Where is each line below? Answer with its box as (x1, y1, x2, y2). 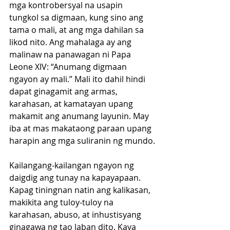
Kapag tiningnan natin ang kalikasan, (9, 184, 152, 196)
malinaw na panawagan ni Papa (9, 49, 133, 61)
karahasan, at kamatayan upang (9, 98, 135, 110)
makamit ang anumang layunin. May (9, 110, 151, 122)
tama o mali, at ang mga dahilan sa (9, 24, 146, 36)
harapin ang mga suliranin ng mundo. (9, 135, 155, 147)
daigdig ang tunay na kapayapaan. (9, 172, 143, 184)
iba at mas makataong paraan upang (9, 123, 154, 135)
